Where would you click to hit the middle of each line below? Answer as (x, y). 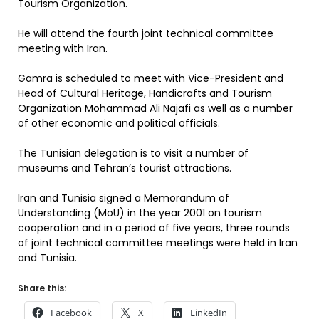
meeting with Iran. (63, 48)
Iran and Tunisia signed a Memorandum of (124, 198)
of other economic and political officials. (119, 123)
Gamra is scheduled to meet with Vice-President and (151, 78)
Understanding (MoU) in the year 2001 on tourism (140, 213)
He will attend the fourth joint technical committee (146, 33)
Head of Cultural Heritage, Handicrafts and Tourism (145, 93)
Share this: (42, 288)
